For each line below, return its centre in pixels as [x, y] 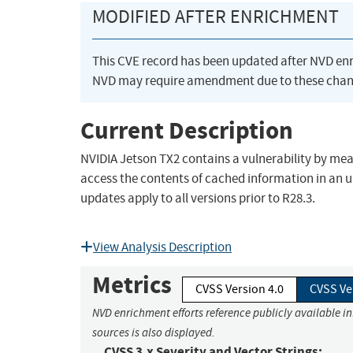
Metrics [132, 285]
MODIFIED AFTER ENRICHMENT [216, 17]
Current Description [187, 130]
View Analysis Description [162, 247]
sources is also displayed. [154, 333]
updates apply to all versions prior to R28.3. [198, 199]
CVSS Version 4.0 [240, 290]
